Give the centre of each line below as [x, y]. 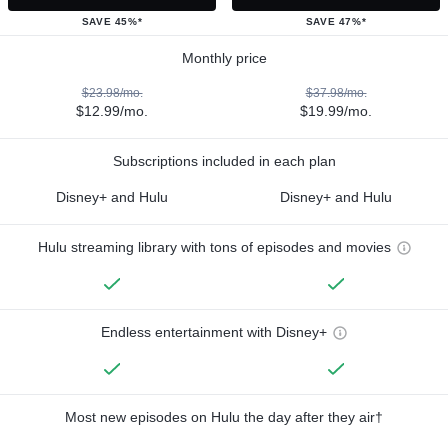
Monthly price [224, 57]
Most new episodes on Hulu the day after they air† [224, 416]
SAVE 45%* [112, 21]
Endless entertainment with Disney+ [214, 331]
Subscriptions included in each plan [224, 160]
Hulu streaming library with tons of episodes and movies [214, 246]
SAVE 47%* [336, 21]
